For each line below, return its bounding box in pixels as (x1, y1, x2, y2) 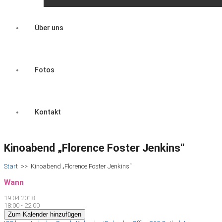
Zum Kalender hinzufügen (8, 210, 81, 218)
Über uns (35, 24, 63, 32)
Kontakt (35, 108, 61, 116)
